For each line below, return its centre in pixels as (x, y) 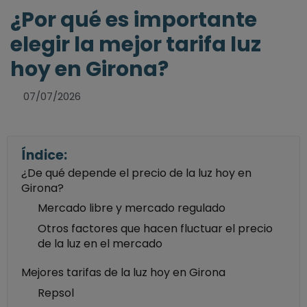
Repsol (56, 293)
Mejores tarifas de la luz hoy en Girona (123, 272)
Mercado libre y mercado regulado (132, 208)
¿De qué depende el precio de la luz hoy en (136, 173)
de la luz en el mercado (100, 243)
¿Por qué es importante (134, 20)
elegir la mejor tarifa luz (136, 44)
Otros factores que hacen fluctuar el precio (156, 228)
